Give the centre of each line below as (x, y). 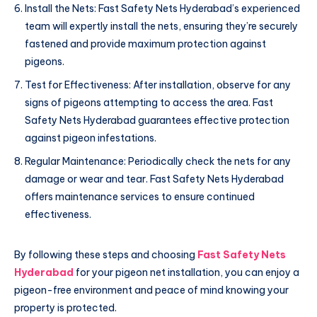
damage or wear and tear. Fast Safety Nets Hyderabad (154, 179)
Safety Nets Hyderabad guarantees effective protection (157, 120)
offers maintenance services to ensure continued (140, 196)
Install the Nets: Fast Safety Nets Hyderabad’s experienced (162, 8)
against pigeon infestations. (91, 138)
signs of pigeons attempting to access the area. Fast (149, 102)
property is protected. (65, 307)
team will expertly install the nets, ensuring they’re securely (161, 26)
